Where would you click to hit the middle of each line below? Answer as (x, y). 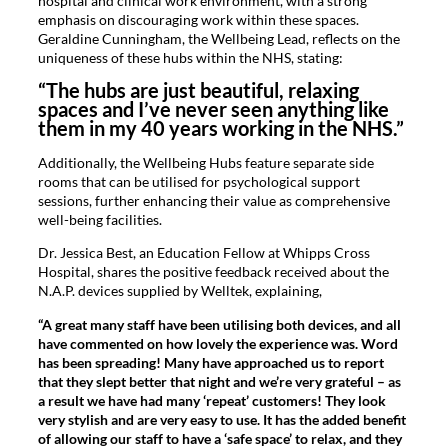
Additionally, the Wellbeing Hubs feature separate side (206, 162)
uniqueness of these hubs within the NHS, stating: (190, 58)
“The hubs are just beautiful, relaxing (198, 90)
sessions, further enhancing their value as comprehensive (214, 200)
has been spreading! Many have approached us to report (211, 362)
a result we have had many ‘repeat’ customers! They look (212, 400)
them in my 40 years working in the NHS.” (221, 128)
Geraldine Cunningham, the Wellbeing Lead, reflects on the (219, 39)
